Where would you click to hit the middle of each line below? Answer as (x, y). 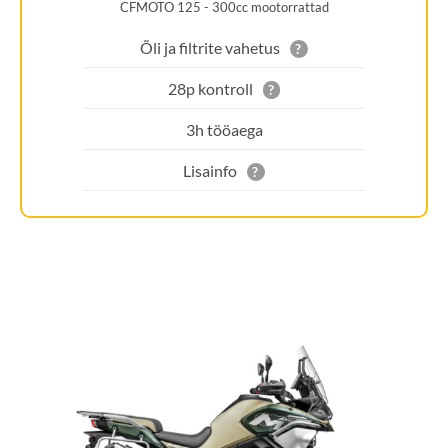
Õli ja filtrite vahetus (210, 47)
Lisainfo (210, 170)
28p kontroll (210, 88)
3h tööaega (224, 129)
